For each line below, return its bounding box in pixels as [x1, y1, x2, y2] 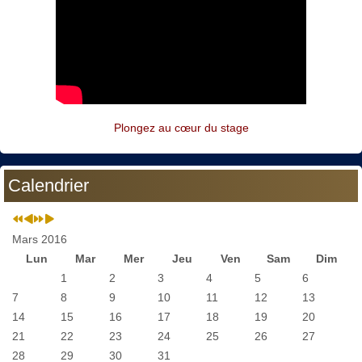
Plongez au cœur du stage [113, 120, 249, 134]
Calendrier [8, 175, 89, 196]
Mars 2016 [12, 232, 67, 246]
